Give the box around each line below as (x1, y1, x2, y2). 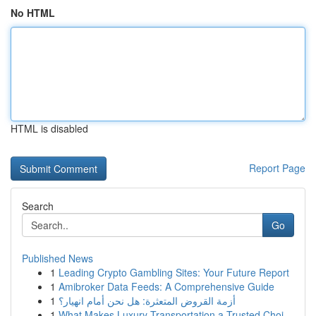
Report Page (249, 161, 305, 175)
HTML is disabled (11, 121, 88, 135)
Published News (22, 251, 93, 265)
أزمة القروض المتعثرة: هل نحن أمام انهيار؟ (59, 293, 236, 308)
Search (22, 199, 54, 213)
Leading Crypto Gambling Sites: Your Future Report (59, 265, 289, 279)
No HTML (11, 6, 55, 20)
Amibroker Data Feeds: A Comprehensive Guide (59, 279, 274, 293)
